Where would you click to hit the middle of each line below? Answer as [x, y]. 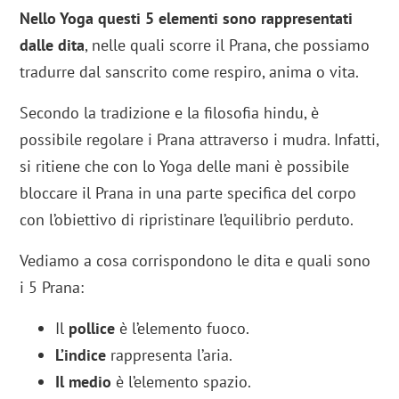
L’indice [81, 354]
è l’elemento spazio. [182, 381]
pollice [92, 328]
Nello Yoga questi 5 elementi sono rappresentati [187, 18]
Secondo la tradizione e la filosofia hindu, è [170, 112]
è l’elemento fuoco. [183, 328]
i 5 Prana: [52, 287]
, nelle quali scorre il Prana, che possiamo [228, 45]
